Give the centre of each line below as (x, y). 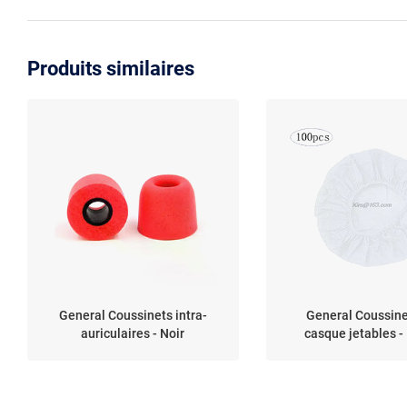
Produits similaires (111, 68)
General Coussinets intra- (133, 315)
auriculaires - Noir (133, 333)
